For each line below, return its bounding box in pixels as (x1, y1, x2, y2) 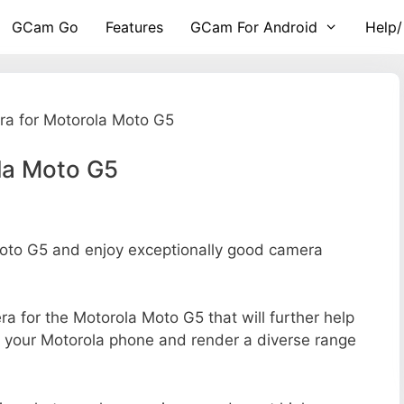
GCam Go (12, 18, 79, 36)
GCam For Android (190, 18, 318, 36)
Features (106, 18, 164, 36)
